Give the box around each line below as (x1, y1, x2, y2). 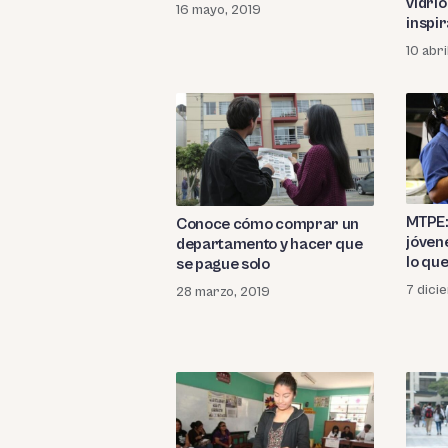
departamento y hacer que (176, 235, 363, 254)
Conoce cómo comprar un (176, 215, 359, 234)
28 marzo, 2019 (176, 284, 270, 301)
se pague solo (176, 255, 270, 274)
